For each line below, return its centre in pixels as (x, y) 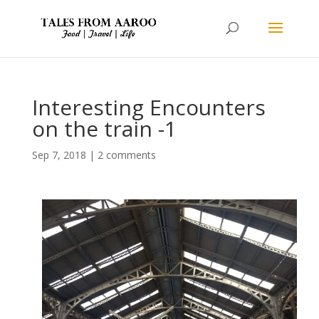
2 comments (126, 155)
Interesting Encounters (148, 107)
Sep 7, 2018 (59, 155)
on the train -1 (104, 129)
